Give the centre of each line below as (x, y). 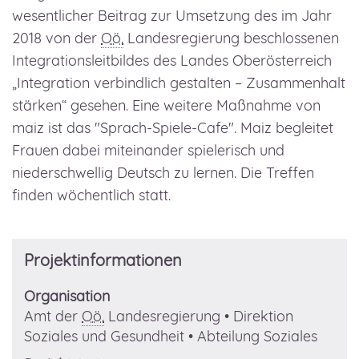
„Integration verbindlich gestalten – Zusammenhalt (179, 83)
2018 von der (56, 38)
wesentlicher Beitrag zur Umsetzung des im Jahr (172, 16)
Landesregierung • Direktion (199, 316)
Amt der (53, 316)
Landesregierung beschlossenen (231, 38)
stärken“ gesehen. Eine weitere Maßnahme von (166, 105)
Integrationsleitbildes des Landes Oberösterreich (172, 61)
